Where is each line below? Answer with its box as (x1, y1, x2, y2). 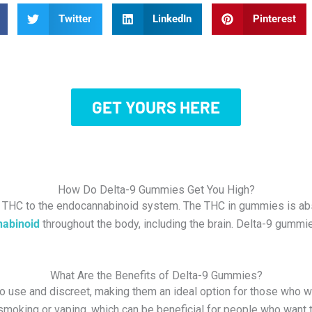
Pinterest (252, 13, 296, 26)
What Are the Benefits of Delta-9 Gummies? (49, 269, 263, 283)
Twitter (58, 13, 92, 26)
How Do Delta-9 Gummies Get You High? (57, 182, 255, 196)
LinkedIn (153, 13, 192, 26)
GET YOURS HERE (92, 96, 220, 117)
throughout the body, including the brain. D (40, 217, 244, 231)
